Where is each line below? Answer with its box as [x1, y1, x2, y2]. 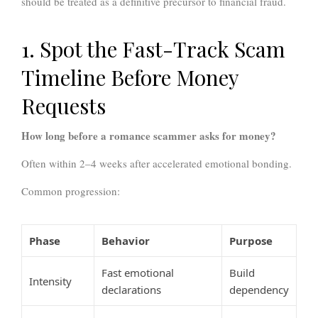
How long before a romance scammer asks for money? [21, 128, 276, 144]
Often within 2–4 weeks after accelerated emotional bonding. [21, 156, 292, 171]
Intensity [29, 274, 72, 289]
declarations [102, 283, 161, 297]
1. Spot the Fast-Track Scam [21, 35, 285, 64]
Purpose [229, 234, 273, 248]
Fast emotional [102, 265, 174, 280]
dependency [229, 283, 289, 297]
